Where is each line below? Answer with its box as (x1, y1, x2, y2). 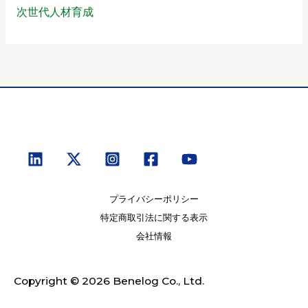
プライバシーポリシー (109, 194, 199, 205)
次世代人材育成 (16, 5, 93, 19)
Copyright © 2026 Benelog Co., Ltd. (14, 274, 204, 288)
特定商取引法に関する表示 (100, 212, 208, 223)
